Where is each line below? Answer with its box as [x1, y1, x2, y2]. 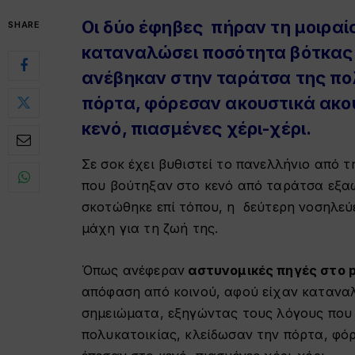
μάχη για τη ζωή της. [82, 220, 219, 236]
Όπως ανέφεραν [82, 261, 185, 278]
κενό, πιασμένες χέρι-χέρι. [82, 118, 312, 139]
